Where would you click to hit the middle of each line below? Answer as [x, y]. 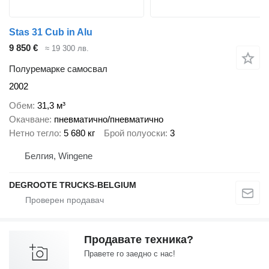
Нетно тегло [34, 133]
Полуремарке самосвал [58, 68]
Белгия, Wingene [59, 156]
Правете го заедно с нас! [130, 253]
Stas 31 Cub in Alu [51, 32]
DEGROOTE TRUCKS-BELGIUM [73, 185]
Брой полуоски [134, 133]
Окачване [29, 119]
